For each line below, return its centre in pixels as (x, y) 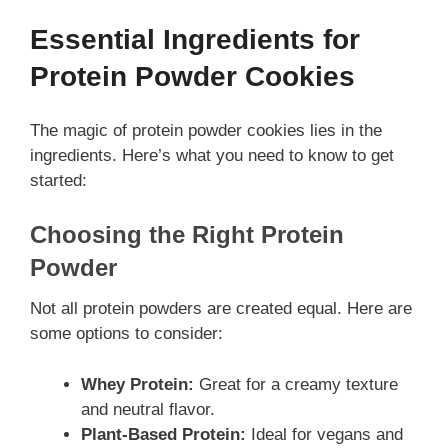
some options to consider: (126, 334)
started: (58, 180)
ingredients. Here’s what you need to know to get (212, 155)
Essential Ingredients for (195, 39)
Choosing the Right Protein (187, 235)
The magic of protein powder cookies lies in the (206, 130)
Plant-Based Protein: (163, 434)
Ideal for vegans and (324, 434)
